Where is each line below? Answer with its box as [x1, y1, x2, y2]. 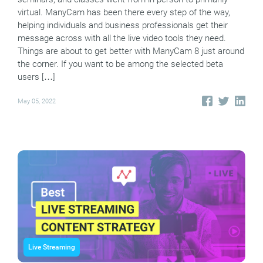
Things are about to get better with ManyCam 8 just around [18, 46, 244, 57]
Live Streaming [28, 242, 75, 251]
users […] [18, 72, 55, 83]
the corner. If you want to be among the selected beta [18, 59, 223, 70]
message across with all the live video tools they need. [18, 33, 226, 44]
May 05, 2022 [18, 97, 56, 105]
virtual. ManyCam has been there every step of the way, [18, 7, 230, 18]
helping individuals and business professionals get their [18, 20, 228, 31]
